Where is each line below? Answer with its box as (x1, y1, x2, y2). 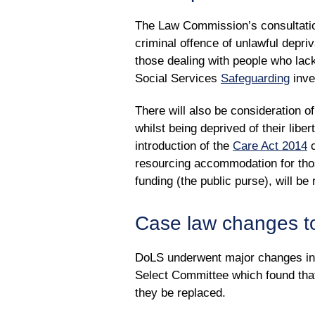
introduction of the (135, 139, 233, 153)
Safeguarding (221, 71, 290, 85)
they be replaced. (135, 285, 226, 300)
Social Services (135, 71, 221, 85)
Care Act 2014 (233, 139, 307, 153)
